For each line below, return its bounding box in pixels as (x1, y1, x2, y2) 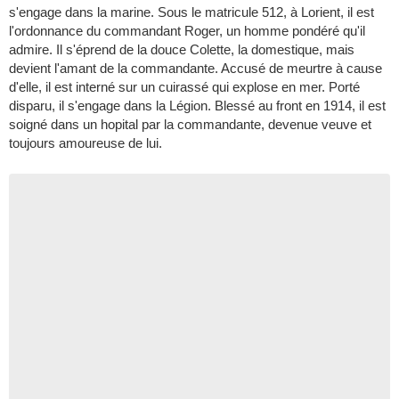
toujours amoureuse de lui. (9, 135, 162, 151)
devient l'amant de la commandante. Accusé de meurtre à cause (9, 61, 382, 76)
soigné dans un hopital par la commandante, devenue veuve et (9, 117, 371, 132)
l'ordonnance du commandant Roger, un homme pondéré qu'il (9, 23, 365, 38)
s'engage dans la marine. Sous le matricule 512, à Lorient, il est (9, 4, 374, 20)
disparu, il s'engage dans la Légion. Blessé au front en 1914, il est (9, 98, 386, 113)
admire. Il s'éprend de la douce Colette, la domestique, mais (9, 42, 354, 57)
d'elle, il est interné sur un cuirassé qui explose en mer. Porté (9, 79, 360, 94)
